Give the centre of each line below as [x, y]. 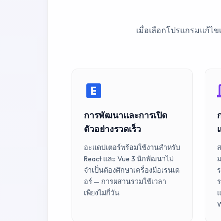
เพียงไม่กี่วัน [102, 193]
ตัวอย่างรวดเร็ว [112, 129]
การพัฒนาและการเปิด [126, 115]
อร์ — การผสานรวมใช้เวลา [125, 182]
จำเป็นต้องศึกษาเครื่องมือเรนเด [132, 170]
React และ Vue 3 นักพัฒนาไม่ [129, 159]
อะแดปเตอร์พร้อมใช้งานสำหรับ [132, 147]
